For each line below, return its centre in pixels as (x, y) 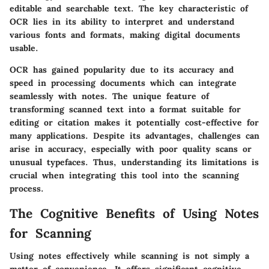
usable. (24, 48)
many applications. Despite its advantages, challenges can (134, 135)
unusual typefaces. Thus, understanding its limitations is (134, 162)
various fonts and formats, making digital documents (125, 35)
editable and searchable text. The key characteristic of (129, 8)
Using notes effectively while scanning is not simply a (129, 256)
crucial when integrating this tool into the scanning (124, 175)
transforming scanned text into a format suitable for (125, 109)
